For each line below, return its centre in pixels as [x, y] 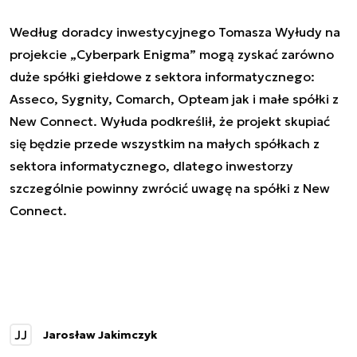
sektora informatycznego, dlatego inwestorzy [151, 165]
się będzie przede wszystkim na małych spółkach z [165, 143]
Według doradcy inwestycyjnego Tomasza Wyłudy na [175, 31]
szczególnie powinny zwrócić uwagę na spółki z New [170, 188]
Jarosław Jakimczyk [100, 334]
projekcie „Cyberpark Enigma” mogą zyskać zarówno [172, 54]
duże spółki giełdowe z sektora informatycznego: [162, 76]
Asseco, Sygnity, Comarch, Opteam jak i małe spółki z [174, 98]
